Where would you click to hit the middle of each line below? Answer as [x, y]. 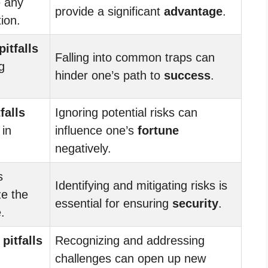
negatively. [83, 148]
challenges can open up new [130, 258]
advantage [193, 11]
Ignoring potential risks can [126, 112]
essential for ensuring [114, 203]
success [187, 75]
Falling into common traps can [135, 57]
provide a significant [109, 11]
